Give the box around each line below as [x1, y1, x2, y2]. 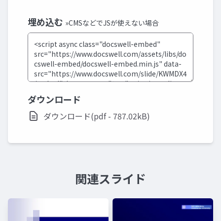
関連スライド [75, 170, 146, 187]
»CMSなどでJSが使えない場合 [65, 18, 159, 28]
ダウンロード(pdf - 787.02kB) [43, 110, 150, 122]
